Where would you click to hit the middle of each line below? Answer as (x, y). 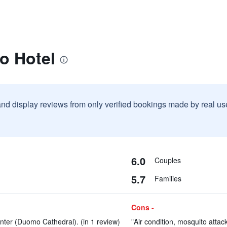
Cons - (142, 207)
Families (168, 178)
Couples (167, 160)
